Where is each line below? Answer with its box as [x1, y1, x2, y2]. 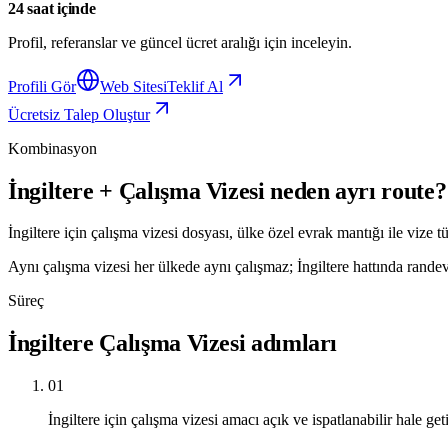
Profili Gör [8, 77, 76, 95]
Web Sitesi [100, 77, 167, 95]
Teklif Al [167, 77, 223, 95]
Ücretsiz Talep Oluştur [8, 105, 150, 123]
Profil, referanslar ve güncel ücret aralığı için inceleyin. [8, 33, 352, 51]
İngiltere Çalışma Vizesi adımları [8, 330, 338, 357]
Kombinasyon [8, 139, 97, 157]
